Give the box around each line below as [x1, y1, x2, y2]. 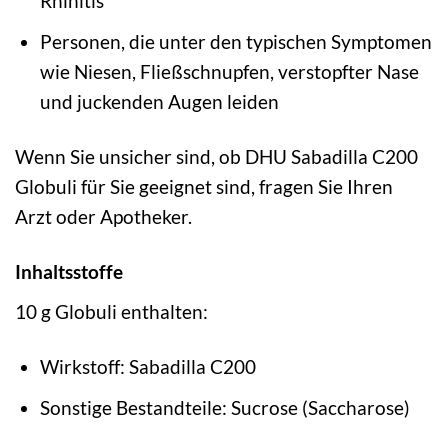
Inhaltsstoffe [15, 260, 123, 284]
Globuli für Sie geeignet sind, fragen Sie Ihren [15, 175, 393, 199]
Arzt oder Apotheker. [15, 205, 192, 229]
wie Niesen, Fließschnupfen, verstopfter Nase [39, 60, 419, 84]
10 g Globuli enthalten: [15, 299, 208, 323]
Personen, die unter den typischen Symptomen [39, 30, 432, 54]
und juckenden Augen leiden [39, 90, 279, 114]
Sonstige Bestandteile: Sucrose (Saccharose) [39, 396, 410, 420]
